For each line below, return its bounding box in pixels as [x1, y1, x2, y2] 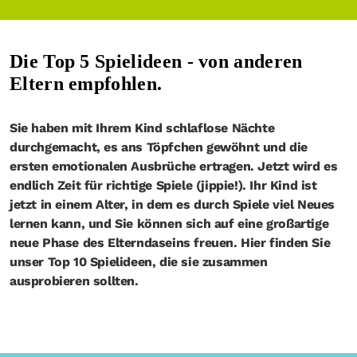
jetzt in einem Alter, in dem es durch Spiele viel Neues [10, 197, 335, 212]
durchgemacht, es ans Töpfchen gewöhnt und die [10, 139, 308, 155]
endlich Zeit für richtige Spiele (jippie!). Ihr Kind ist [10, 178, 317, 193]
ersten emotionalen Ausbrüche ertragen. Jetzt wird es [10, 159, 338, 174]
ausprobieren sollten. [10, 273, 139, 288]
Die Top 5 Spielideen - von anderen [10, 51, 303, 72]
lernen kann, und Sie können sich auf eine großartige [10, 216, 329, 231]
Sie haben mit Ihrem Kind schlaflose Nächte [10, 120, 275, 135]
